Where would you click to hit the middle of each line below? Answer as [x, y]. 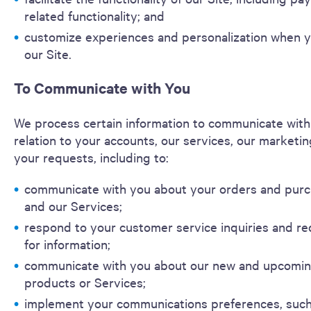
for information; [67, 244]
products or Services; [85, 282]
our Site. [48, 53]
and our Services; [73, 205]
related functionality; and [94, 15]
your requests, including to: [91, 157]
